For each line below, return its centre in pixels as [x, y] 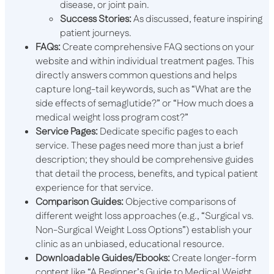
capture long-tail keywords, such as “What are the [143, 89]
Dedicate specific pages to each [168, 131]
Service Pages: [67, 131]
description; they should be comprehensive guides [144, 160]
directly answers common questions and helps [136, 75]
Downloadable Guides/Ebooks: [103, 258]
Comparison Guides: [80, 202]
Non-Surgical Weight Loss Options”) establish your [144, 230]
